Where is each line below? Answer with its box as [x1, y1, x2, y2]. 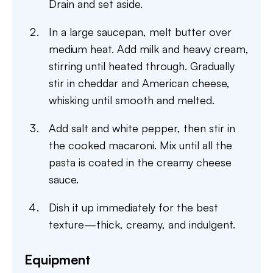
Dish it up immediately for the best [49, 200, 218, 214]
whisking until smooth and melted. [49, 93, 214, 107]
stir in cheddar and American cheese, [49, 76, 230, 90]
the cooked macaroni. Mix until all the [49, 138, 232, 152]
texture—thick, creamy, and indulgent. [49, 218, 235, 231]
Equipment [24, 251, 91, 268]
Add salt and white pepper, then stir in [49, 121, 235, 135]
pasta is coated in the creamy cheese [49, 155, 232, 169]
